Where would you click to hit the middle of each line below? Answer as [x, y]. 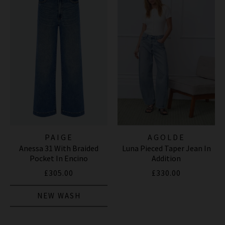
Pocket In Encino [59, 158]
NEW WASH [59, 196]
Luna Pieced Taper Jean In [166, 148]
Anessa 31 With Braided [59, 148]
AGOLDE [166, 137]
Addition [166, 158]
